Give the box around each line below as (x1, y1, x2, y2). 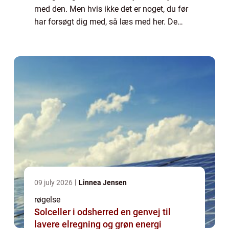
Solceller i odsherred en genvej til (34, 207, 121, 218)
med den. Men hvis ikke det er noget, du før (34, 4, 188, 14)
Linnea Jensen (79, 178, 127, 187)
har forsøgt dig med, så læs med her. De (34, 17, 177, 27)
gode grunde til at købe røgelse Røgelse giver (34, 30, 195, 40)
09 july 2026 (34, 178, 74, 187)
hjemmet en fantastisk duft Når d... (34, 42, 159, 53)
